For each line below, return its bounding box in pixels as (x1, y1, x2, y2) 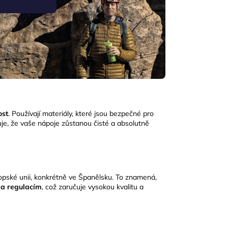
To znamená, (116, 173, 157, 182)
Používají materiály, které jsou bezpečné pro (12, 109, 154, 119)
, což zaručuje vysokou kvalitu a (42, 182, 144, 192)
